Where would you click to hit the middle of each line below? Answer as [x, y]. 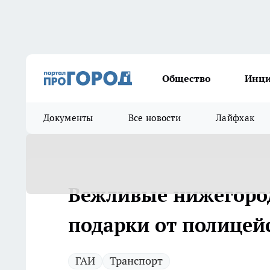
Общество [187, 78]
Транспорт [136, 261]
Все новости [155, 118]
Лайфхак [235, 118]
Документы [68, 118]
